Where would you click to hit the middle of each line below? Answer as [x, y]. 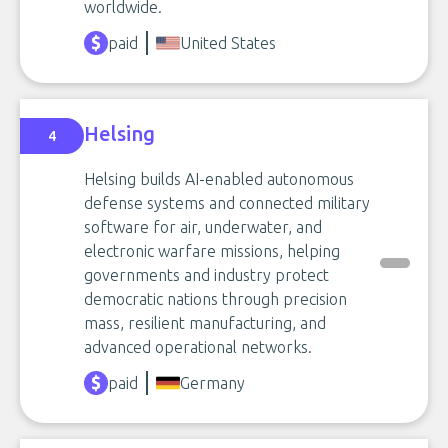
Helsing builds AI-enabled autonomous [219, 179]
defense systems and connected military [227, 203]
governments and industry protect [206, 275]
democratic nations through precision [215, 299]
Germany [212, 383]
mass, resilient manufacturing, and [205, 323]
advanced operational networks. [198, 347]
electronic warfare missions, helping [212, 251]
